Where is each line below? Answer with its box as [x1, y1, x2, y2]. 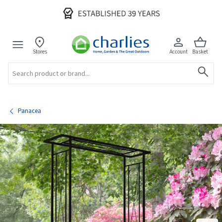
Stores [32, 48, 47, 55]
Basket [192, 48, 209, 55]
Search [8, 62, 22, 69]
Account [169, 48, 188, 55]
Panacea [18, 106, 41, 115]
